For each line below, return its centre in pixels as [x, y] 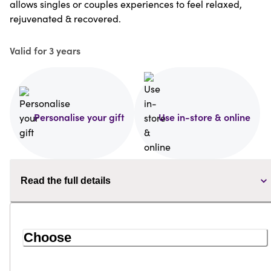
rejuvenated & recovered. [65, 18]
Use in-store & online [204, 117]
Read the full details [66, 181]
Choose [47, 238]
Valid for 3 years [45, 51]
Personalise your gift [79, 117]
